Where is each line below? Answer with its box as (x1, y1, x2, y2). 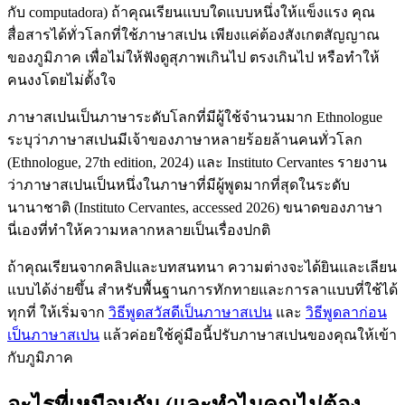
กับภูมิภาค (7, 349, 73, 365)
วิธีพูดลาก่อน (306, 304, 387, 320)
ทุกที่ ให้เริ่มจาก (7, 304, 108, 320)
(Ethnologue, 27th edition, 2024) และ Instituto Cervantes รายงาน (7, 154, 387, 170)
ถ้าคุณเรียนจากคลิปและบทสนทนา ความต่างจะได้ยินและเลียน (7, 259, 397, 275)
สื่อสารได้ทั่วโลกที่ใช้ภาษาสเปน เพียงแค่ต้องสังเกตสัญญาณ (7, 26, 380, 42)
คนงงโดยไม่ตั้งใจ (7, 71, 116, 88)
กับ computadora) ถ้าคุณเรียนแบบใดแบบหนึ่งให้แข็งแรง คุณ (7, 4, 375, 20)
